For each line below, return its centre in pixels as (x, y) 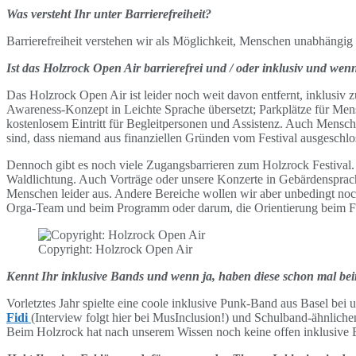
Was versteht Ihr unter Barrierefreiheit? (109, 14)
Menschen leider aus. (60, 193)
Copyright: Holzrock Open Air (115, 249)
